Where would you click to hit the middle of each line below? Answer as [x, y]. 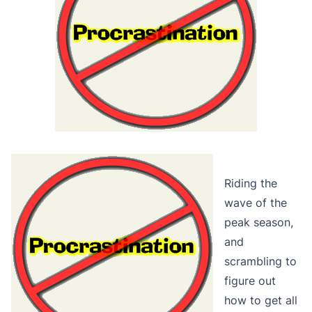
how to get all [261, 300]
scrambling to [260, 261]
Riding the [251, 183]
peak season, [259, 222]
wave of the [256, 202]
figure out [250, 280]
